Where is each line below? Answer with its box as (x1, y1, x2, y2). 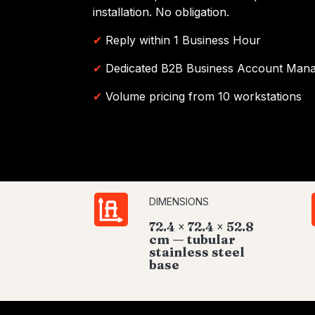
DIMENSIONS (149, 195, 209, 207)
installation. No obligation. (93, 5, 229, 19)
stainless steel (149, 244, 245, 260)
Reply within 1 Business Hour (105, 33, 261, 47)
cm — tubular (149, 231, 236, 247)
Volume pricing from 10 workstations (105, 89, 302, 103)
